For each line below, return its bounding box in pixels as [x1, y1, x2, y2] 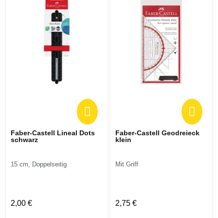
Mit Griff [115, 161, 138, 168]
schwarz [11, 136, 38, 144]
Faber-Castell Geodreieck [115, 129, 200, 137]
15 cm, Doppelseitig [11, 161, 67, 168]
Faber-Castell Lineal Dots [11, 129, 95, 137]
